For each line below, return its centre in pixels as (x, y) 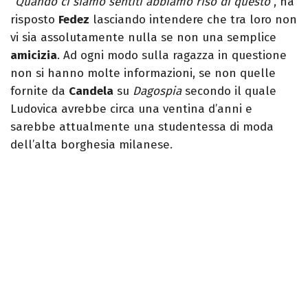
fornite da (40, 91)
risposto (34, 20)
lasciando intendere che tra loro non (193, 20)
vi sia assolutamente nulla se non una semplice (143, 38)
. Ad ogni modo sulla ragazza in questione (172, 56)
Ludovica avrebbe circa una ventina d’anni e (131, 109)
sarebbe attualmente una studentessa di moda (142, 127)
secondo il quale (229, 91)
